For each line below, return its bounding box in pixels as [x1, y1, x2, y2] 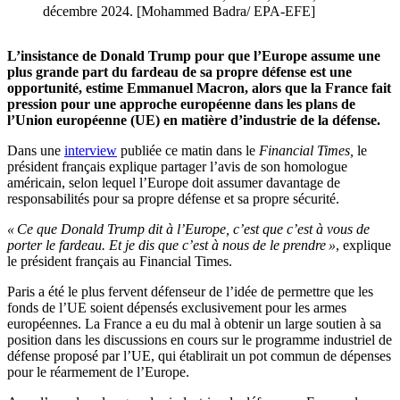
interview [64, 143, 117, 159]
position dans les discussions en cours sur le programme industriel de [7, 332, 392, 348]
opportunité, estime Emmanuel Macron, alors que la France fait [7, 80, 391, 96]
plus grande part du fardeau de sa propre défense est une [7, 64, 352, 80]
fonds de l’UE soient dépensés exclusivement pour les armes [7, 300, 346, 316]
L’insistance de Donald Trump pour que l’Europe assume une [7, 48, 380, 64]
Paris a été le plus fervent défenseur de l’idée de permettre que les [7, 284, 373, 300]
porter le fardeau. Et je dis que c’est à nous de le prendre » [7, 237, 336, 254]
